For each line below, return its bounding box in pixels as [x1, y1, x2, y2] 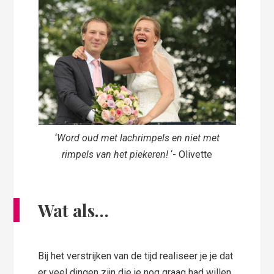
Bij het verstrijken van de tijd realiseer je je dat [38, 250, 234, 262]
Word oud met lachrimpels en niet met [56, 132, 220, 144]
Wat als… [38, 199, 109, 222]
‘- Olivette [171, 149, 212, 161]
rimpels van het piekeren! [62, 149, 171, 161]
